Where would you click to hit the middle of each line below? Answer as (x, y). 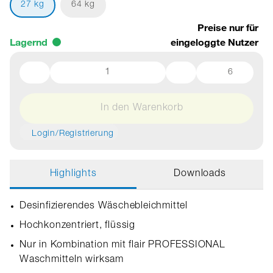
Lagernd (29, 42)
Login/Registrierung (73, 134)
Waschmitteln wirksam (72, 260)
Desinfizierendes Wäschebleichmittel (104, 207)
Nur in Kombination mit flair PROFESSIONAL (122, 246)
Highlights (73, 174)
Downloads (200, 174)
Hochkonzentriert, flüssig (77, 226)
